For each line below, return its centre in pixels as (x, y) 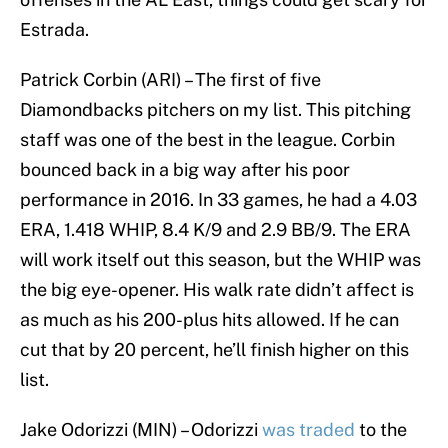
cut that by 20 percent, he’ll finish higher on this (214, 350)
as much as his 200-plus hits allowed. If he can (209, 320)
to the (381, 430)
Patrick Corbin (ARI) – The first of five (170, 80)
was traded (308, 430)
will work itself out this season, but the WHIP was (220, 260)
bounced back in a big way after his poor (185, 170)
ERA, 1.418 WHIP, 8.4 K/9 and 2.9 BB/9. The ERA (215, 230)
